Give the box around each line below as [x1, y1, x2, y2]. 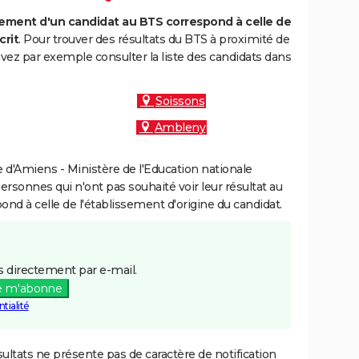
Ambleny [154, 120, 206, 135]
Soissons [155, 94, 204, 108]
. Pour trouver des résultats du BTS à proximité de [18, 32, 289, 46]
